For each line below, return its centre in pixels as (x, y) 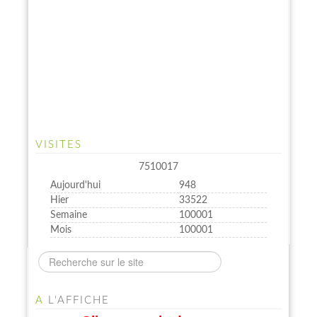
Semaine (69, 215)
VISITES (59, 145)
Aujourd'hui (75, 186)
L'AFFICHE (77, 301)
